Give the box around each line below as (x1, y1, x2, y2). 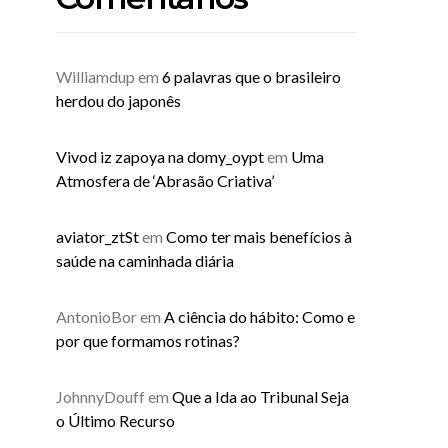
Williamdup (56, 67, 135, 86)
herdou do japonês (56, 91, 181, 110)
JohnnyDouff (56, 387, 145, 406)
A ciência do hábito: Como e (164, 307, 355, 326)
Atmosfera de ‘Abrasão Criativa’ (56, 171, 274, 190)
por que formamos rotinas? (56, 331, 240, 350)
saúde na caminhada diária (56, 251, 234, 270)
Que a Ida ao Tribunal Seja (172, 387, 349, 406)
